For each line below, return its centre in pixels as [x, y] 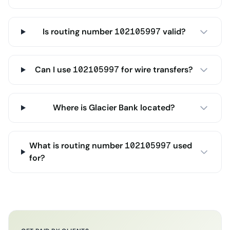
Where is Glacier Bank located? [114, 108]
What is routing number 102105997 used [111, 146]
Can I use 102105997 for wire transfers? [114, 70]
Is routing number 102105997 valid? [114, 32]
